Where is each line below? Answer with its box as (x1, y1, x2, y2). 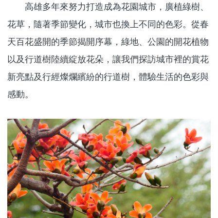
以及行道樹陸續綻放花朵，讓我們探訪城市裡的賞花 (7, 54, 209, 64)
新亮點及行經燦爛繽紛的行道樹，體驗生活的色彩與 (7, 71, 209, 82)
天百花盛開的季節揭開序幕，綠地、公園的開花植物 (7, 36, 209, 47)
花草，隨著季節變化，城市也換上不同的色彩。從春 (7, 18, 209, 29)
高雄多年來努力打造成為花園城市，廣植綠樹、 (7, 1, 209, 12)
